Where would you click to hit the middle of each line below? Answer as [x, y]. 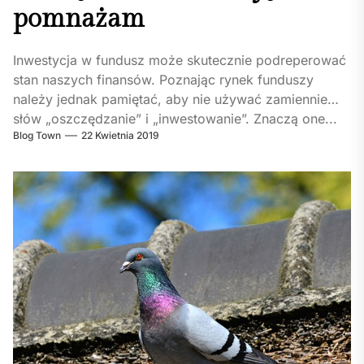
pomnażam [79, 19]
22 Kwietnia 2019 [120, 136]
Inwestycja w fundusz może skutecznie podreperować [180, 61]
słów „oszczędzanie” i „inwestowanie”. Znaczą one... [175, 119]
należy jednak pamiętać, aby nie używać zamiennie [170, 100]
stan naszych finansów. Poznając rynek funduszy [163, 80]
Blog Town [37, 136]
